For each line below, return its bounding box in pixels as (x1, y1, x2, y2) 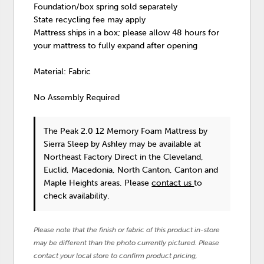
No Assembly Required (34, 92, 120, 103)
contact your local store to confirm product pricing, (34, 251, 198, 260)
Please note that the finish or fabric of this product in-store (34, 225, 220, 234)
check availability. (44, 190, 110, 201)
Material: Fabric (34, 66, 91, 77)
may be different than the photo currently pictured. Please (34, 238, 220, 247)
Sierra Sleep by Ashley (44, 138, 127, 149)
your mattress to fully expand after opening (34, 40, 198, 51)
